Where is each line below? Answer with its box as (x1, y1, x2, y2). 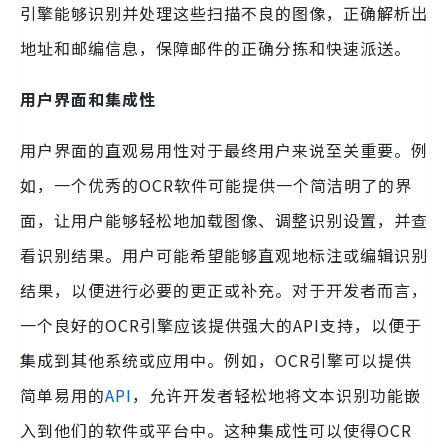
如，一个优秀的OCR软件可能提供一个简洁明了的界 (20, 173, 412, 198)
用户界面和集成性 (20, 87, 156, 112)
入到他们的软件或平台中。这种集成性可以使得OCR (20, 418, 412, 443)
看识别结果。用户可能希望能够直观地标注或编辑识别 (20, 243, 428, 268)
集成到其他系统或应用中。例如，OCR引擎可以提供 (20, 348, 412, 373)
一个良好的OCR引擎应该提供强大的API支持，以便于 (20, 313, 422, 338)
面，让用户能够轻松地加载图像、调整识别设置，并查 (20, 208, 428, 233)
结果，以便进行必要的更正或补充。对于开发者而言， (20, 278, 428, 303)
